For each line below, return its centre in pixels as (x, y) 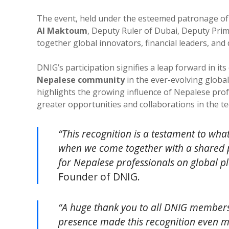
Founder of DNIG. (99, 176)
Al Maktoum (62, 30)
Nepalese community (81, 79)
